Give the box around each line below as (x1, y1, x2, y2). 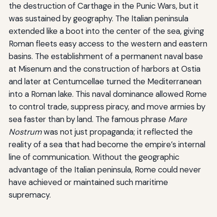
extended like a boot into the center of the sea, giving (8, 25, 204, 36)
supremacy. (8, 189, 51, 200)
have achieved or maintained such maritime (8, 176, 168, 187)
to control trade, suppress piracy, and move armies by (8, 101, 205, 112)
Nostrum (8, 126, 42, 137)
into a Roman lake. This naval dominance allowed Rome (8, 88, 207, 99)
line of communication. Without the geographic (8, 151, 179, 162)
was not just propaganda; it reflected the (41, 126, 193, 137)
